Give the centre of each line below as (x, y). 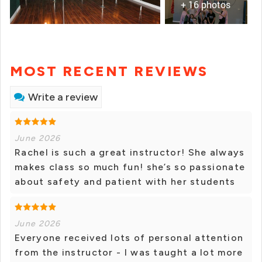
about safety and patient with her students (125, 182)
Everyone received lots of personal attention (129, 238)
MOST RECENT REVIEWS (109, 71)
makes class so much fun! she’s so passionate (130, 167)
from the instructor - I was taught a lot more (129, 253)
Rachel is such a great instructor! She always (130, 153)
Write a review (63, 97)
